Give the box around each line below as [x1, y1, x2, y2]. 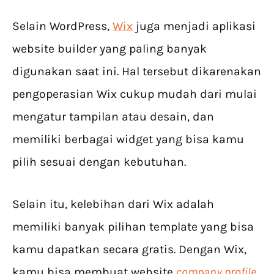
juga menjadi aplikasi [133, 19, 256, 34]
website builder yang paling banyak [12, 42, 207, 56]
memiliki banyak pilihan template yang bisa [12, 220, 254, 234]
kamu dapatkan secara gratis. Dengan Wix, [12, 242, 246, 257]
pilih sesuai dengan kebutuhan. [12, 155, 186, 169]
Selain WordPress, [12, 19, 113, 34]
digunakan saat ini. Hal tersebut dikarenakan [12, 64, 261, 79]
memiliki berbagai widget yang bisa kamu [12, 132, 244, 147]
